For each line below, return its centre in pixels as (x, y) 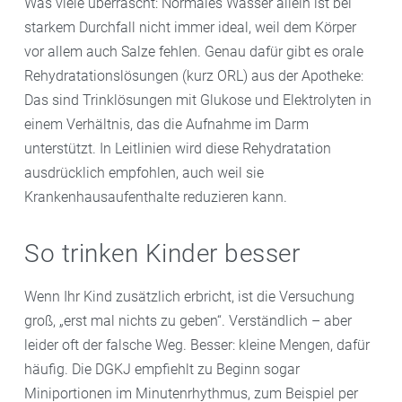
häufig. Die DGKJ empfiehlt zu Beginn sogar (162, 369)
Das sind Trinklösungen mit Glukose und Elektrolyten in (198, 100)
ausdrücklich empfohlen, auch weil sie (144, 172)
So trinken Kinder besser (162, 253)
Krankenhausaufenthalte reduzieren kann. (156, 197)
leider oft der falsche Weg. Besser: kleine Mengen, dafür (197, 345)
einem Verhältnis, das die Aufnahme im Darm (166, 124)
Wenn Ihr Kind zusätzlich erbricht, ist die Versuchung (189, 296)
